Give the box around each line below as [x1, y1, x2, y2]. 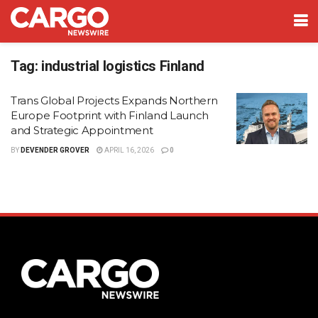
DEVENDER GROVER [21, 146, 89, 154]
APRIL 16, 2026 [103, 146, 154, 154]
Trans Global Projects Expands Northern [11, 94, 218, 107]
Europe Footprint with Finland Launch [11, 109, 209, 122]
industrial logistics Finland [41, 57, 204, 75]
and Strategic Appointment [11, 124, 153, 137]
